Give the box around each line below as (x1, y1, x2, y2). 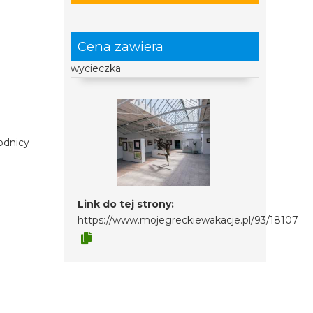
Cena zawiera (77, 38, 163, 54)
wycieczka (70, 62, 121, 75)
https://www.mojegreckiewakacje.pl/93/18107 (77, 214, 298, 226)
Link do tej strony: (77, 198, 174, 210)
